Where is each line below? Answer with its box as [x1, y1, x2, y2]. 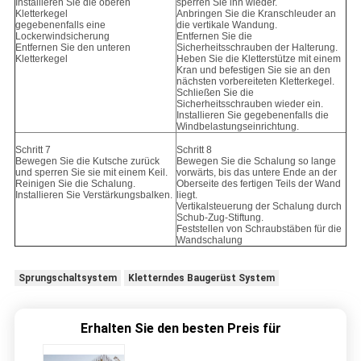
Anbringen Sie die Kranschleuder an [176, 8, 336, 20]
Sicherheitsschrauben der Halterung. [176, 42, 338, 54]
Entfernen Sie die [176, 31, 252, 43]
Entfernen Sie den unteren [15, 42, 131, 54]
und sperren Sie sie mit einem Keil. [15, 167, 168, 179]
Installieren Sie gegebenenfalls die [176, 110, 329, 122]
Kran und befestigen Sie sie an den [176, 64, 330, 77]
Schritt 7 [15, 144, 51, 156]
